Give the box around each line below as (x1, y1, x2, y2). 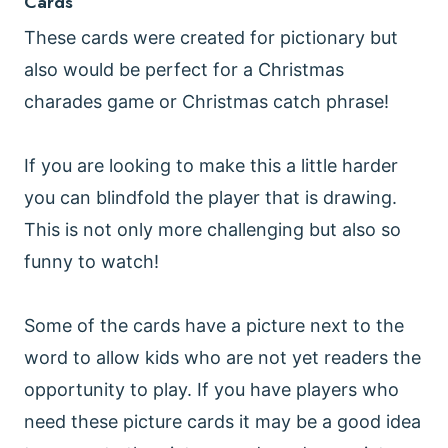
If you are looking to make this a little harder (24, 155, 398, 177)
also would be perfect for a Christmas (24, 59, 344, 81)
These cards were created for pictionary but (24, 27, 398, 49)
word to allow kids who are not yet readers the (24, 347, 421, 369)
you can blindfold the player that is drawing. (24, 187, 397, 209)
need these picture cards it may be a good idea (24, 411, 421, 433)
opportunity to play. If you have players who (24, 379, 399, 401)
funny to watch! (24, 251, 159, 273)
